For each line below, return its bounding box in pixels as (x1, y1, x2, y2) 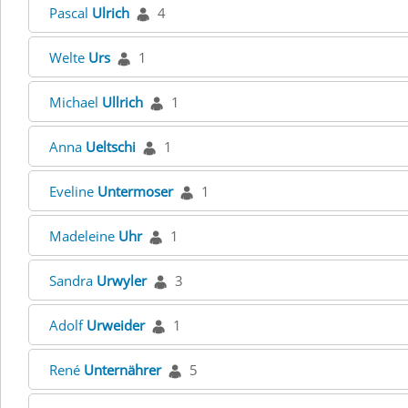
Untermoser (97, 182, 173, 200)
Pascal (49, 4, 92, 22)
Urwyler (97, 271, 147, 290)
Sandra (49, 271, 97, 290)
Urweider (87, 316, 145, 334)
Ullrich (102, 93, 143, 111)
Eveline (49, 182, 97, 200)
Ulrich (92, 4, 129, 22)
